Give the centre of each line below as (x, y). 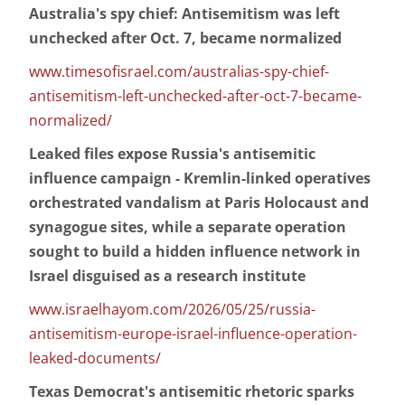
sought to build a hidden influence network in (195, 252)
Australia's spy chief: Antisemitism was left (184, 14)
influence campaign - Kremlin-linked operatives (200, 179)
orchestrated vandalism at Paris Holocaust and (199, 203)
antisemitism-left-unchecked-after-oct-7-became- (195, 96)
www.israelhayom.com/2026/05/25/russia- (172, 310)
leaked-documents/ (95, 358)
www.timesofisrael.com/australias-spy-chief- (179, 72)
